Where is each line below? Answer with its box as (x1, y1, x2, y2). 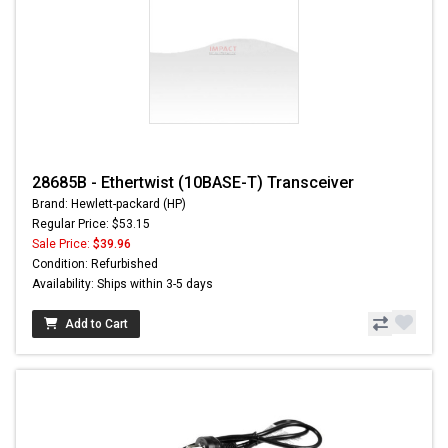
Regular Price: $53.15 (32, 217, 150, 232)
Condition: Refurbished (32, 257, 158, 272)
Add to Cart (65, 317, 128, 332)
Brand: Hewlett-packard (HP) (32, 197, 186, 212)
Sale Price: (32, 237, 93, 252)
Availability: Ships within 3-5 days (32, 277, 213, 292)
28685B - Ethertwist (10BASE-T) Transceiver (32, 173, 354, 193)
